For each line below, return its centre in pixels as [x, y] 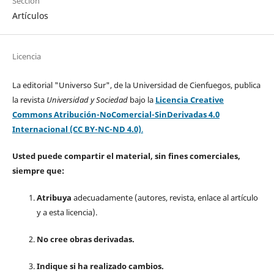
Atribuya [54, 198]
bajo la [142, 100]
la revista [29, 100]
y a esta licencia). [67, 213]
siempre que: [38, 171]
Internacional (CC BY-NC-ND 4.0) [76, 129]
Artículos [30, 16]
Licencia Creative [189, 100]
